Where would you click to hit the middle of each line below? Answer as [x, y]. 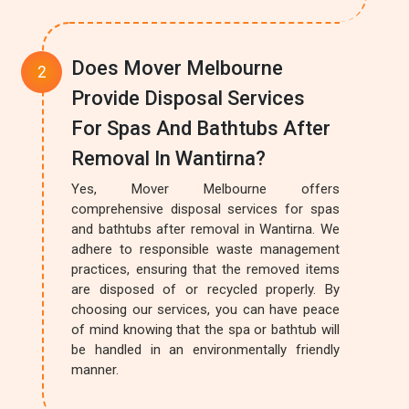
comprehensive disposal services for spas [205, 209]
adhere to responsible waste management [205, 249]
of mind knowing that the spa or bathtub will [205, 330]
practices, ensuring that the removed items [205, 269]
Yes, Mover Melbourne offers [205, 189]
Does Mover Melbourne [178, 68]
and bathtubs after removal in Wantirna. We [205, 229]
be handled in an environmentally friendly [205, 350]
